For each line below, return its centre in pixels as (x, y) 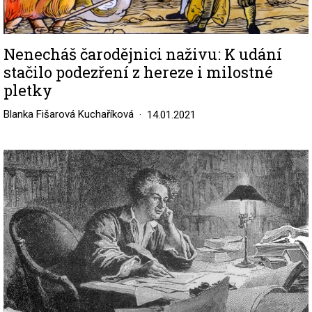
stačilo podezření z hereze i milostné (138, 72)
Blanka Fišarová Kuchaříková (69, 114)
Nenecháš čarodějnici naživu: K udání (143, 54)
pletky (28, 90)
